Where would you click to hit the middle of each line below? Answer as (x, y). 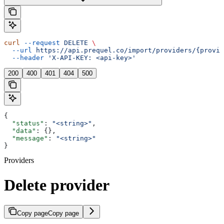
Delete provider (57, 185)
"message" (26, 138)
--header (24, 58)
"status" (24, 123)
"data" (20, 131)
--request (40, 43)
